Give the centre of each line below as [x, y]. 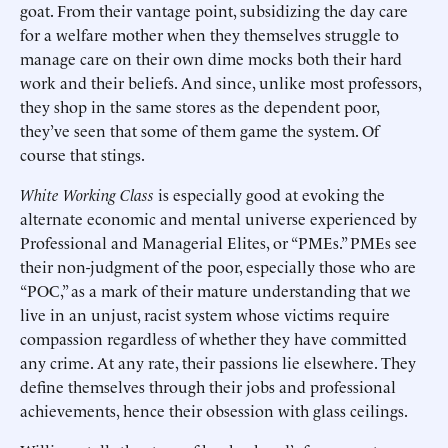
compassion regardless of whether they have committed [213, 338]
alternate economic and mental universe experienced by [218, 218]
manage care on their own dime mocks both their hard [211, 58]
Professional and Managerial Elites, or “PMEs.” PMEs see [218, 242]
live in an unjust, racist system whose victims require [205, 314]
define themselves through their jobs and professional [208, 386]
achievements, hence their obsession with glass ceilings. [214, 410]
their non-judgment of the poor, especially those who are [218, 266]
